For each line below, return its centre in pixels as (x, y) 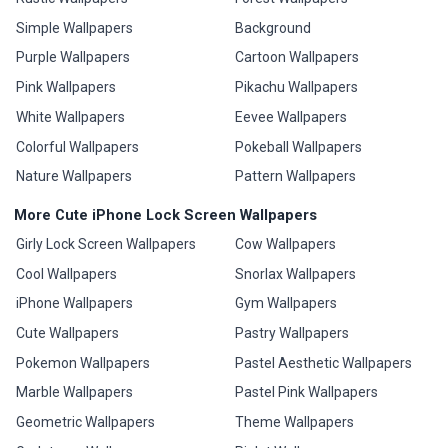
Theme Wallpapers (294, 422)
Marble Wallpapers (75, 392)
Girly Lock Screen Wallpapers (106, 243)
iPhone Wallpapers (75, 303)
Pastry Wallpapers (291, 332)
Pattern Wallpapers (295, 176)
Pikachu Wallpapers (296, 87)
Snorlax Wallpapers (295, 273)
